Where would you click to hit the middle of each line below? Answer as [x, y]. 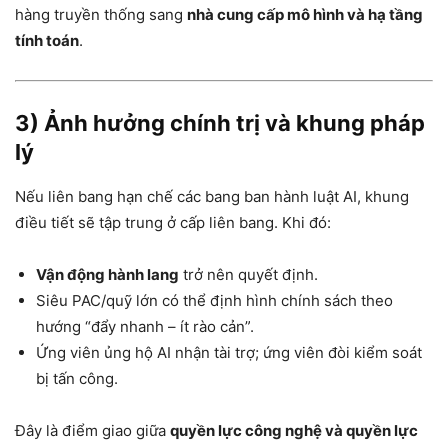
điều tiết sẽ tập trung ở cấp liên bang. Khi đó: [173, 223]
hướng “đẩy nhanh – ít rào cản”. [145, 327]
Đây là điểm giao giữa [92, 431]
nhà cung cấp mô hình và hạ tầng [305, 15]
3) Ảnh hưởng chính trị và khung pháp [220, 123]
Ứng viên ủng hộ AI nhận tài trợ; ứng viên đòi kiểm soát [229, 353]
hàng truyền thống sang [101, 15]
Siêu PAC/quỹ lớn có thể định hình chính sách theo [214, 301]
